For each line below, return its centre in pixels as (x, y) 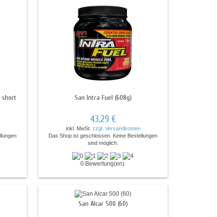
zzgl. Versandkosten (116, 128)
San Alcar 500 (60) (103, 203)
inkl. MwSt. (79, 128)
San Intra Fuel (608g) (103, 98)
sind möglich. (103, 143)
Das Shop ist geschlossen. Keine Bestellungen (103, 136)
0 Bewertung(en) (103, 163)
